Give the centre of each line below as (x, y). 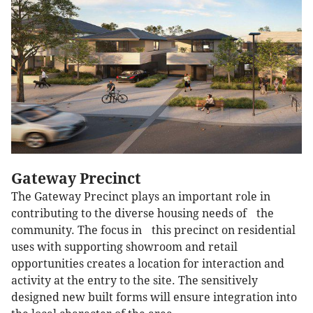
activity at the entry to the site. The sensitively (134, 281)
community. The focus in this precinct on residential (153, 231)
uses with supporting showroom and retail (124, 247)
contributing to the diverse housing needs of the (143, 214)
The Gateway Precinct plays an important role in (141, 197)
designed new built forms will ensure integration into (154, 298)
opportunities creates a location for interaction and (148, 264)
